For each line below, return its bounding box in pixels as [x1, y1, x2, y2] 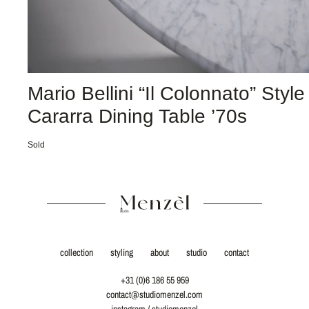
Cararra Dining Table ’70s [28, 105, 247, 127]
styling [110, 246, 133, 259]
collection [60, 246, 93, 259]
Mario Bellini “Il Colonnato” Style [28, 82, 305, 104]
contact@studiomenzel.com [106, 288, 203, 301]
